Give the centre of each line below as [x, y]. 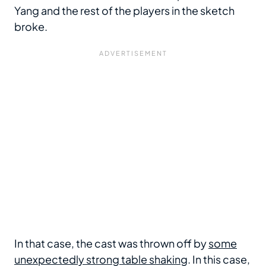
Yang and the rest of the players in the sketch [124, 11]
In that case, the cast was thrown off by [111, 243]
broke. [31, 27]
